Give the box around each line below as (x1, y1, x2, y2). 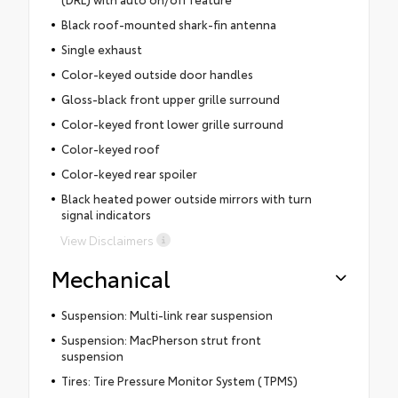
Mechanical (52, 261, 171, 293)
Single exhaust (60, 40, 142, 57)
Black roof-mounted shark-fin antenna (60, 15, 276, 32)
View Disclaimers (60, 231, 154, 248)
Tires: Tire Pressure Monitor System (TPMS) (60, 371, 298, 388)
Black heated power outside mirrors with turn (60, 189, 312, 206)
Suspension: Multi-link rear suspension (60, 306, 273, 322)
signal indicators (60, 205, 151, 222)
